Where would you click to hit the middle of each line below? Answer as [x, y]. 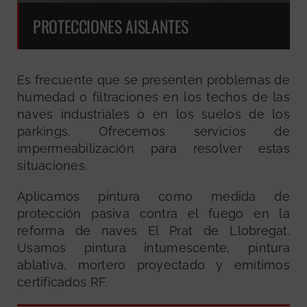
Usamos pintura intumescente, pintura [153, 248]
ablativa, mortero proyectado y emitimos [153, 265]
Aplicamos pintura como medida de [153, 197]
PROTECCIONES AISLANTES [111, 26]
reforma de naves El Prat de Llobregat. [153, 231]
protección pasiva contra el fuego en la [153, 214]
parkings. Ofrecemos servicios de [153, 132]
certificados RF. [62, 282]
